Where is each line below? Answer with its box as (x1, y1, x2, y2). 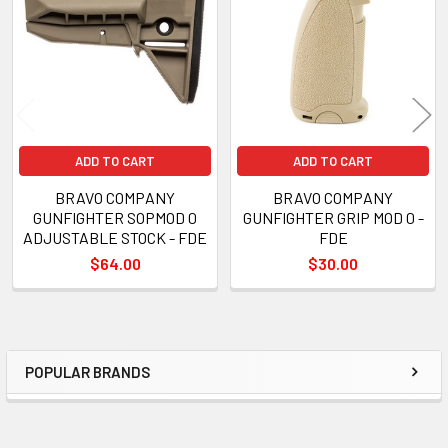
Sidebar (24, 373, 124, 410)
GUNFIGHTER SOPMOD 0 (33, 207, 197, 227)
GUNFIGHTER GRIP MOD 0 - (242, 207, 424, 227)
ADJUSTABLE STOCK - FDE (23, 227, 207, 247)
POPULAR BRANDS (25, 362, 150, 381)
